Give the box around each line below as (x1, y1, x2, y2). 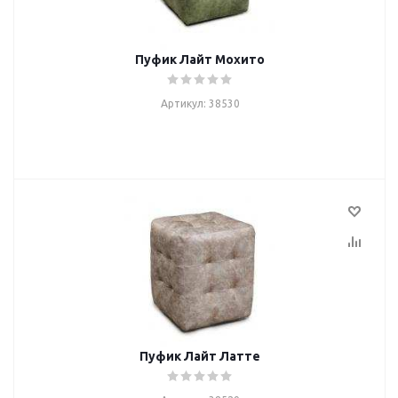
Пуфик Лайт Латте (139, 349, 260, 363)
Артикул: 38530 (160, 98, 240, 109)
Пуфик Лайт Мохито (135, 52, 265, 67)
